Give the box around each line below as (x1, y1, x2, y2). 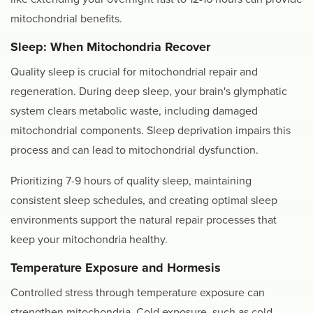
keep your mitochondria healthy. (10, 233, 168, 247)
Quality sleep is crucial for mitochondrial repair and (10, 65, 258, 80)
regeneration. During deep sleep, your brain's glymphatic (10, 85, 287, 99)
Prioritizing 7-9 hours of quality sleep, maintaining (10, 174, 252, 189)
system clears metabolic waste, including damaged (10, 104, 258, 119)
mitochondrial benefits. (10, 12, 122, 27)
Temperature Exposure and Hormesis (10, 260, 221, 276)
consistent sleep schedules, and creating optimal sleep (10, 194, 277, 208)
